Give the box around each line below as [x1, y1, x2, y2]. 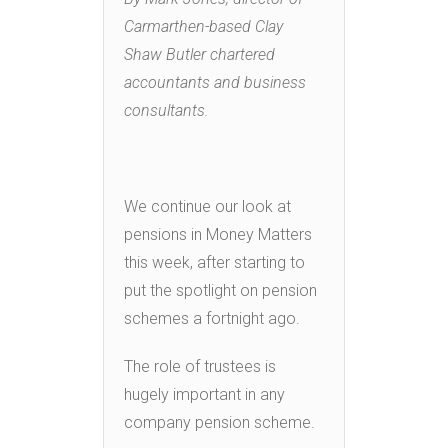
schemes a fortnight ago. [124, 308, 300, 328]
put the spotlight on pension [124, 280, 317, 300]
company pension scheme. [124, 412, 315, 432]
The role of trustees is [124, 356, 276, 376]
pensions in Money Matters [124, 224, 312, 244]
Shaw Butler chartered [124, 44, 275, 64]
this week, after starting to [124, 252, 305, 272]
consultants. [124, 100, 209, 120]
